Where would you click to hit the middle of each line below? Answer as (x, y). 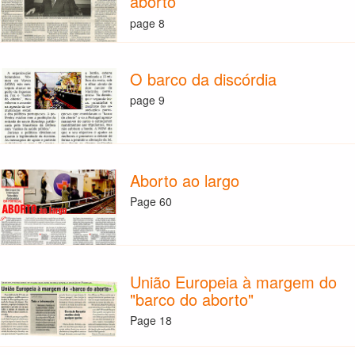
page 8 (147, 23)
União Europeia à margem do (233, 281)
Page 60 (151, 202)
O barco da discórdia (203, 78)
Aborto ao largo (184, 180)
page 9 (147, 100)
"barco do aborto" (191, 299)
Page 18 (151, 321)
